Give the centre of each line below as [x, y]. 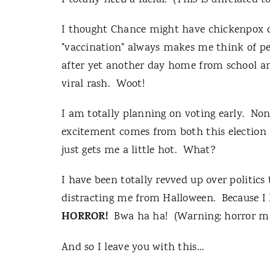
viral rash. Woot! [105, 84]
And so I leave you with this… [133, 248]
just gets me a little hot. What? [139, 151]
